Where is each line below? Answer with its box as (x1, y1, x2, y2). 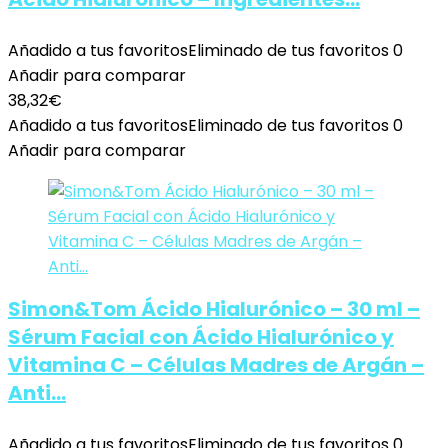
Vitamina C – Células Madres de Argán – (8, 351, 424, 379)
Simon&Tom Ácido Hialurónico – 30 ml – (8, 295, 420, 323)
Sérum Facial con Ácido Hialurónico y (8, 323, 394, 351)
